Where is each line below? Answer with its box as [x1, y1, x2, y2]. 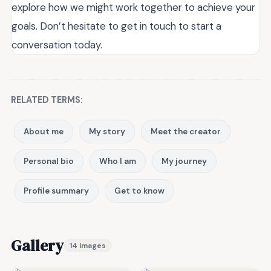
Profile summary [24, 186, 89, 196]
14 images [70, 241, 106, 250]
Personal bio [24, 156, 74, 166]
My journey [162, 156, 207, 166]
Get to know [114, 186, 165, 196]
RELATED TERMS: [11, 94, 83, 105]
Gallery [11, 235, 64, 256]
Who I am [99, 156, 136, 166]
